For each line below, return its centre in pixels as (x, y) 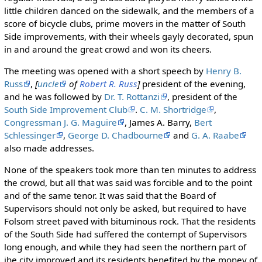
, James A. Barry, (159, 123)
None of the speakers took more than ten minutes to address (130, 170)
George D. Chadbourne (115, 135)
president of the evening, (192, 84)
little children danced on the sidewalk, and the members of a (129, 10)
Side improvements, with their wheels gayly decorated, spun (128, 36)
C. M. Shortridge (173, 110)
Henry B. (223, 71)
